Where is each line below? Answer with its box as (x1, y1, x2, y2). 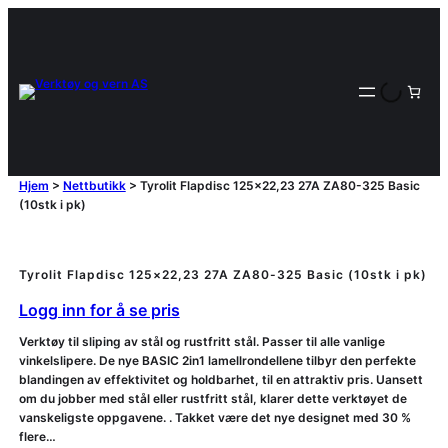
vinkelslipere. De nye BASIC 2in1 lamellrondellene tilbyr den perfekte (18, 353, 416, 369)
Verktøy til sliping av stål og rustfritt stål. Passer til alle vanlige (18, 334, 385, 350)
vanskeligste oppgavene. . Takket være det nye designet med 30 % (18, 410, 411, 426)
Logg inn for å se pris (18, 300, 180, 321)
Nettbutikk (62, 178, 126, 193)
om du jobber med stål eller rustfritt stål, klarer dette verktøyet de (18, 391, 407, 407)
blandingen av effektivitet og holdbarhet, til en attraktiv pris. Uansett (18, 372, 423, 388)
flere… (18, 429, 56, 445)
